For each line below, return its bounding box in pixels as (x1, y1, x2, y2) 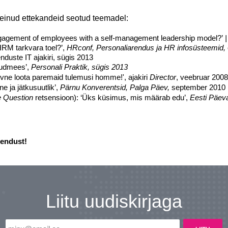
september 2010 (172, 83, 225, 92)
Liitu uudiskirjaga (46, 191, 182, 212)
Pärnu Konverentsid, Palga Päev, (60, 83, 172, 92)
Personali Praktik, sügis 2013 (31, 63, 128, 71)
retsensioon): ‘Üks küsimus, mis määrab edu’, (33, 93, 190, 102)
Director (150, 73, 176, 81)
